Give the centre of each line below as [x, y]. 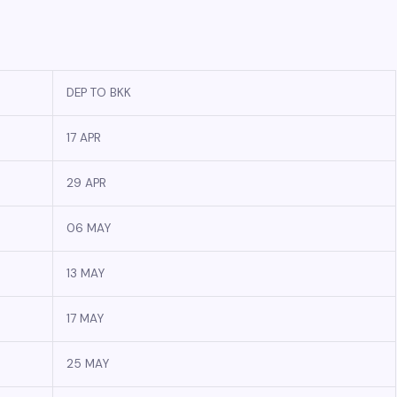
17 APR [84, 138]
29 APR [86, 183]
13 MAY [86, 273]
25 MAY [88, 364]
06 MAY [89, 228]
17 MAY [85, 319]
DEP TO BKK [99, 93]
